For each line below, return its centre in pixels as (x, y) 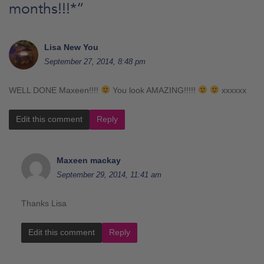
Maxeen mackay (89, 160)
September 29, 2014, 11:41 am (109, 174)
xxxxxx (232, 90)
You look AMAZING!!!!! (154, 90)
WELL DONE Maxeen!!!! (55, 90)
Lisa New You (71, 47)
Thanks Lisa (44, 203)
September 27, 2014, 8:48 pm (95, 61)
